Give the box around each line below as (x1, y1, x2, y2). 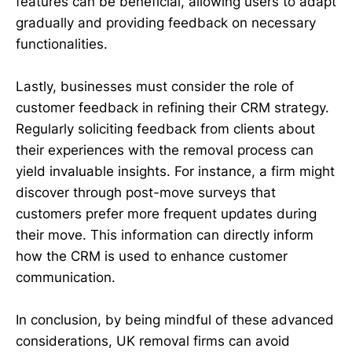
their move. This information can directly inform (16, 227, 313, 244)
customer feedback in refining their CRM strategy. (16, 100, 329, 116)
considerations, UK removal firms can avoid (16, 333, 290, 350)
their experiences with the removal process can (16, 142, 313, 159)
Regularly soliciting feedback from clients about (16, 121, 315, 137)
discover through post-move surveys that (16, 185, 276, 201)
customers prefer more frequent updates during (16, 206, 317, 222)
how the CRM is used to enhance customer (16, 248, 288, 265)
